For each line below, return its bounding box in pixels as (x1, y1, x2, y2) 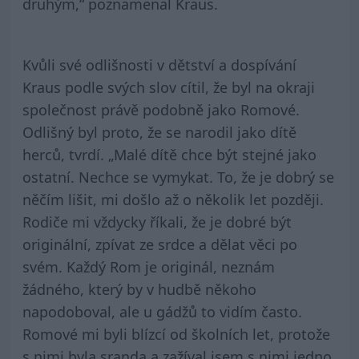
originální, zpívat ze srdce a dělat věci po (22, 235, 297, 255)
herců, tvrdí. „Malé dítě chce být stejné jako (22, 145, 317, 165)
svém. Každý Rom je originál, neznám (22, 257, 275, 277)
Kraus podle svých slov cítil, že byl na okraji (22, 78, 315, 98)
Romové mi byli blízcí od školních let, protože (22, 325, 330, 345)
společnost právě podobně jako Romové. (22, 100, 300, 120)
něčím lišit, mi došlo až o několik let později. (22, 190, 324, 210)
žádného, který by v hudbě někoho (22, 280, 256, 300)
